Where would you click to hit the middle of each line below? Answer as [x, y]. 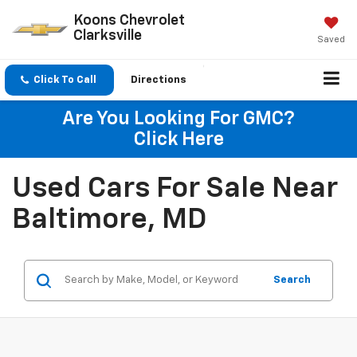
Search [292, 280]
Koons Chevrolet [129, 20]
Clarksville [107, 35]
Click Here [178, 140]
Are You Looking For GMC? [178, 119]
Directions [159, 80]
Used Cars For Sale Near [175, 189]
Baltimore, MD [109, 220]
